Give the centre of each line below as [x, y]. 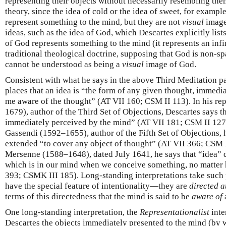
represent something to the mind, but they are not [94, 22]
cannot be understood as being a [64, 64]
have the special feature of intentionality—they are [97, 186]
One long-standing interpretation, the [72, 212]
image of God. [170, 64]
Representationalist [175, 212]
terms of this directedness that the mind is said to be [98, 196]
